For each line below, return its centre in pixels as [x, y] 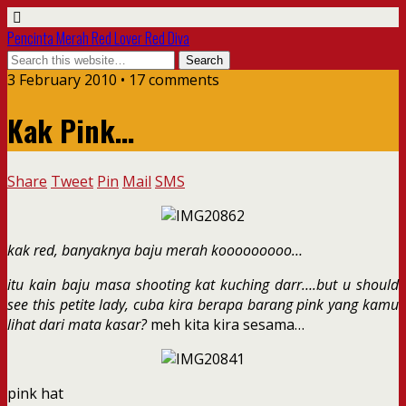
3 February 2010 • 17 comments [113, 80]
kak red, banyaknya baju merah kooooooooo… [155, 250]
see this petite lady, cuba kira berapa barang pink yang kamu [203, 304]
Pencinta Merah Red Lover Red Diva [98, 38]
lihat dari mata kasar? [79, 324]
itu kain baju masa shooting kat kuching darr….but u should [203, 284]
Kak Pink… [71, 130]
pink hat [35, 393]
